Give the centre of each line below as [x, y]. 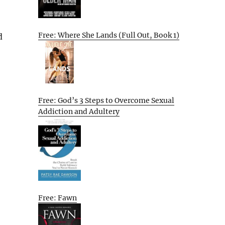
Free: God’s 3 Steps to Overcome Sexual [106, 100]
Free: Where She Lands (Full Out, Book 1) [109, 35]
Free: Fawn [58, 198]
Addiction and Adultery [79, 111]
